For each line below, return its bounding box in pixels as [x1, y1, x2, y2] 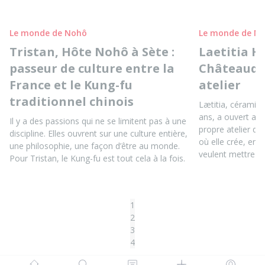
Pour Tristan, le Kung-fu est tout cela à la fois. [9, 153, 185, 164]
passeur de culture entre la [9, 60, 174, 76]
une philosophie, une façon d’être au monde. [9, 140, 180, 151]
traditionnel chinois [9, 93, 134, 109]
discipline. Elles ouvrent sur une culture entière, [9, 128, 188, 139]
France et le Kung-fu [9, 77, 132, 93]
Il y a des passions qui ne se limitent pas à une [9, 115, 186, 127]
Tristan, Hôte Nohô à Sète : [9, 44, 174, 60]
